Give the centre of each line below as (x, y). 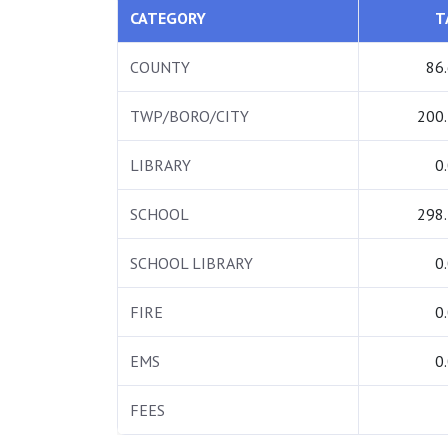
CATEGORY (168, 18)
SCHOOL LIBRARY (191, 263)
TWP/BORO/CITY (189, 116)
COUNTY (160, 67)
